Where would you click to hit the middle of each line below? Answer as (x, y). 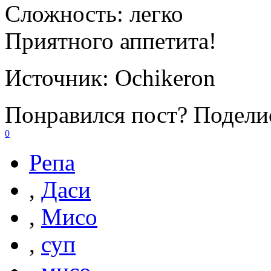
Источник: (60, 77)
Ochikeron (165, 77)
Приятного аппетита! (111, 41)
